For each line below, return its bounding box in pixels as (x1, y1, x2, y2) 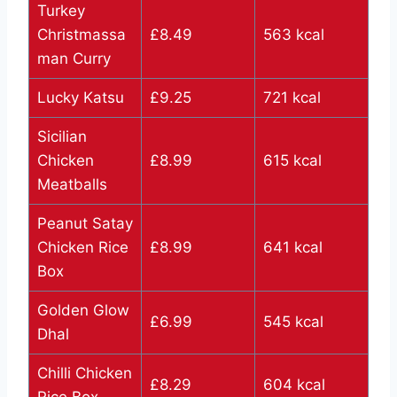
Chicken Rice (36, 238, 128, 257)
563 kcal (262, 26, 324, 44)
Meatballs (36, 175, 107, 194)
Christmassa (36, 26, 126, 44)
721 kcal (262, 89, 321, 107)
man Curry (36, 50, 111, 68)
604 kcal (262, 376, 325, 394)
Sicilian (36, 128, 87, 146)
